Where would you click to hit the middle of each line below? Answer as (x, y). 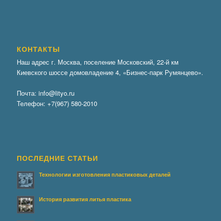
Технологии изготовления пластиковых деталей (105, 174)
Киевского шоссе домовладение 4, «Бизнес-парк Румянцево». (110, 73)
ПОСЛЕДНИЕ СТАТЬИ (57, 158)
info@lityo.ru (56, 93)
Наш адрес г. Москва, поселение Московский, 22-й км (97, 62)
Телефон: (32, 104)
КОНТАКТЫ (38, 49)
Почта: (27, 93)
